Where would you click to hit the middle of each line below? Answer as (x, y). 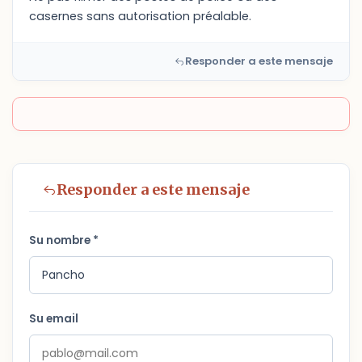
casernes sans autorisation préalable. (140, 16)
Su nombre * (64, 240)
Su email (54, 319)
